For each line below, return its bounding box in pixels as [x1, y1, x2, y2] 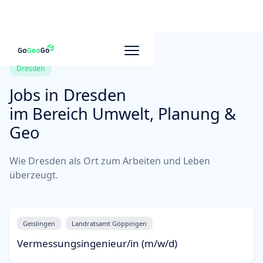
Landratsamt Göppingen [72, 219, 147, 228]
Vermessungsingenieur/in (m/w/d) [17, 237, 177, 250]
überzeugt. [9, 168, 58, 181]
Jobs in [9, 84, 59, 106]
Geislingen [23, 219, 55, 228]
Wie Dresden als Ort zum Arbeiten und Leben [9, 154, 210, 167]
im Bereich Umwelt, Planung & [9, 103, 236, 124]
